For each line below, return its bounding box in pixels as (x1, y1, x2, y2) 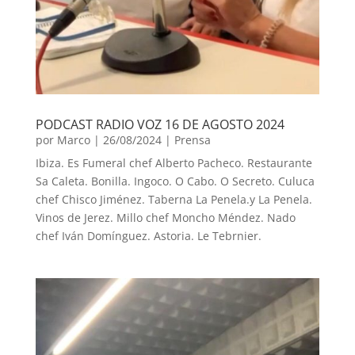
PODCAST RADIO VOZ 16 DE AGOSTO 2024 (35, 116, 284, 134)
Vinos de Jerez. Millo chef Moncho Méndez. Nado (35, 210, 296, 226)
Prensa (174, 132, 211, 148)
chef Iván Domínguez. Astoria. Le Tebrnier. (35, 228, 261, 244)
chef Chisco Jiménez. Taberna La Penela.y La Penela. (35, 192, 312, 208)
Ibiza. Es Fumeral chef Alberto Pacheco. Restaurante (35, 155, 312, 171)
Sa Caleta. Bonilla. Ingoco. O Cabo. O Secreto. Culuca (35, 174, 315, 189)
